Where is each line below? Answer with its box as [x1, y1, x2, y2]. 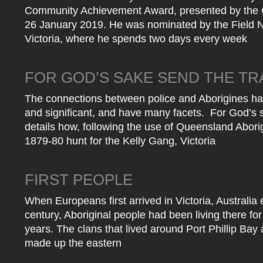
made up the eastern [25, 237, 122, 249]
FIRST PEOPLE [25, 171, 133, 188]
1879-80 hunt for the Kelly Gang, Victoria [25, 135, 215, 147]
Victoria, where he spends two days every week [25, 33, 247, 45]
